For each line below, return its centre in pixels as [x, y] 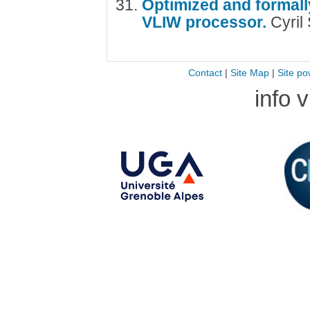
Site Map [249, 73]
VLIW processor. [206, 22]
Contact [205, 73]
